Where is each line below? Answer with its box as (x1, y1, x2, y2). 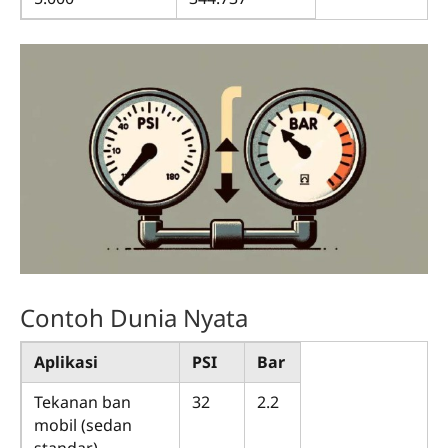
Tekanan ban (34, 390, 131, 413)
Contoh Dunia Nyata (20, 301, 248, 335)
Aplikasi (34, 350, 98, 373)
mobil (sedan (34, 413, 132, 436)
